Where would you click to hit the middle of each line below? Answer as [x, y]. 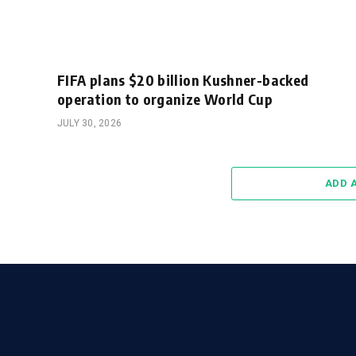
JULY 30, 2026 [90, 124]
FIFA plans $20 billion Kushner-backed [183, 80]
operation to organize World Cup [165, 99]
